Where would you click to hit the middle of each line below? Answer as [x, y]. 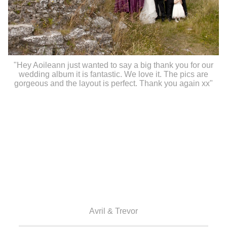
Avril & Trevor [113, 211]
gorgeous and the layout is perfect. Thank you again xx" [113, 84]
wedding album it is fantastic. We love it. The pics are [113, 74]
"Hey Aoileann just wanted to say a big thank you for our [113, 65]
